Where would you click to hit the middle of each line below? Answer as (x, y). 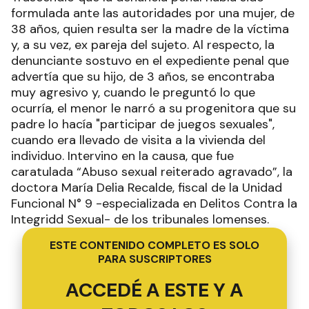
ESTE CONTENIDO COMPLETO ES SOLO (154, 245)
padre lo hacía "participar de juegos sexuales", (143, 124)
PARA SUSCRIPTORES (154, 259)
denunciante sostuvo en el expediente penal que (150, 60)
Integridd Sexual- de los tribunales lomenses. (140, 219)
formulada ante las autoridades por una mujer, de (153, 13)
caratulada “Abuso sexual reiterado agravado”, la (152, 171)
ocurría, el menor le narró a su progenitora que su (153, 108)
